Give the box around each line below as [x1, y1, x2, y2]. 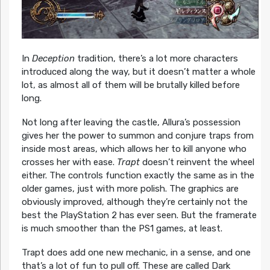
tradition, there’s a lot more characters [74, 53, 238, 64]
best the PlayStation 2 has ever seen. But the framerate [21, 210, 257, 221]
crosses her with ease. [21, 157, 117, 168]
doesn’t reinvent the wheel [139, 157, 254, 168]
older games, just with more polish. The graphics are [21, 183, 239, 195]
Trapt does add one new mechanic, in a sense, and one [21, 247, 251, 259]
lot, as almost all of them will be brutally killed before [21, 80, 240, 91]
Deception [31, 53, 75, 64]
